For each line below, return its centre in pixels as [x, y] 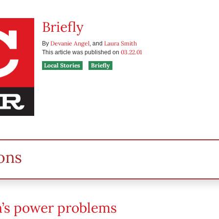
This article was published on [81, 52]
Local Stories [62, 65]
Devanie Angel [70, 43]
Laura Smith [120, 43]
